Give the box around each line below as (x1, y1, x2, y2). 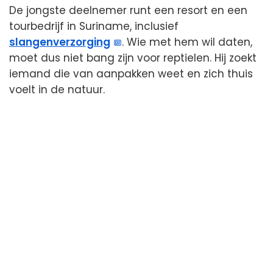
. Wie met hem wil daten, (122, 34, 253, 49)
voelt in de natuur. (9, 82, 105, 97)
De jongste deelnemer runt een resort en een (9, 2, 247, 18)
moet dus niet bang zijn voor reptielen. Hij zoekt (9, 50, 257, 65)
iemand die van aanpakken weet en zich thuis (9, 66, 253, 81)
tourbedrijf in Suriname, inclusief (9, 18, 179, 34)
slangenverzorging (9, 34, 110, 49)
